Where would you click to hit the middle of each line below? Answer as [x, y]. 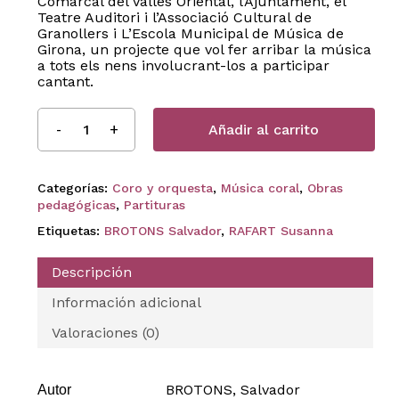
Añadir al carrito [264, 129]
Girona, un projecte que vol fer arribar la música [204, 49]
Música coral [260, 187]
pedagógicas [76, 204]
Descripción [91, 272]
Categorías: [74, 187]
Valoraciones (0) [105, 332]
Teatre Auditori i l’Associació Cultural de [174, 17]
